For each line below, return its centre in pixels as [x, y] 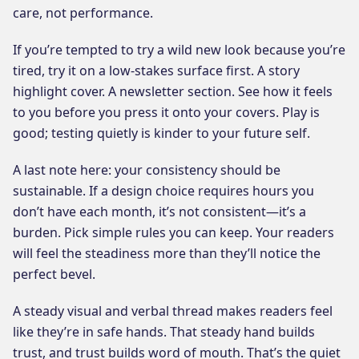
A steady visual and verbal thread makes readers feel [173, 311]
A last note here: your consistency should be [147, 169]
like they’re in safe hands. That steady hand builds [164, 331]
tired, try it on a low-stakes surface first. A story [156, 70]
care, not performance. [83, 12]
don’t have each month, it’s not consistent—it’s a [159, 211]
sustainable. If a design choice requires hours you [163, 190]
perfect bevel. [54, 274]
